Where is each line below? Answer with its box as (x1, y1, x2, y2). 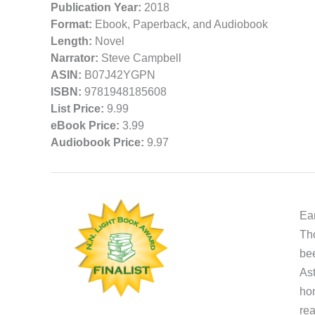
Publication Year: (51, 1, 141, 14)
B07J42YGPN (84, 69, 155, 82)
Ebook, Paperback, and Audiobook (92, 18, 268, 31)
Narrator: (51, 52, 98, 65)
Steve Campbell (98, 52, 181, 65)
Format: (51, 18, 92, 31)
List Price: (51, 103, 104, 115)
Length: (51, 35, 92, 48)
